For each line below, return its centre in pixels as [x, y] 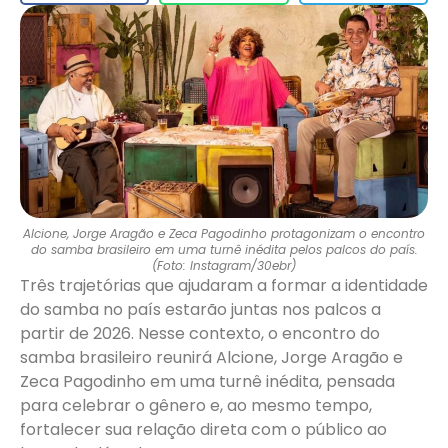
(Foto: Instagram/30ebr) [224, 266]
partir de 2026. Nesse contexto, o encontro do [200, 334]
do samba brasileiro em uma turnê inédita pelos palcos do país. [224, 250]
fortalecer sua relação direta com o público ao [203, 430]
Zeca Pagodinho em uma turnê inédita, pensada [207, 382]
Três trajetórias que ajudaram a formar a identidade [224, 286]
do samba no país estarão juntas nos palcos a [200, 310]
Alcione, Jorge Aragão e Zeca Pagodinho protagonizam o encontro [224, 234]
